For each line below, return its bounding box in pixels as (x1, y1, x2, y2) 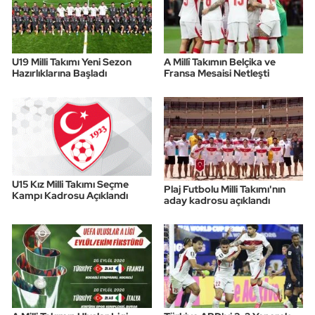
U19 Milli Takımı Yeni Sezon (12, 56, 131, 69)
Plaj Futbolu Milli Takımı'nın (163, 183, 285, 196)
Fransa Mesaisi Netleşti (163, 67, 269, 80)
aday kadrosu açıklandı (163, 194, 270, 207)
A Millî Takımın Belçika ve (163, 56, 276, 69)
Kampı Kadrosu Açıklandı (12, 189, 128, 202)
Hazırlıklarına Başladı (12, 67, 107, 80)
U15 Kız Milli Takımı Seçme (12, 178, 129, 191)
